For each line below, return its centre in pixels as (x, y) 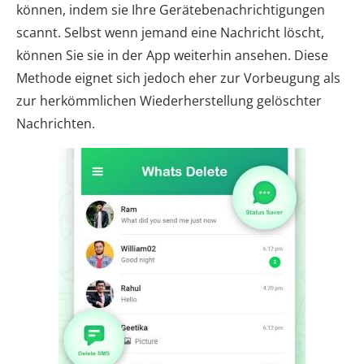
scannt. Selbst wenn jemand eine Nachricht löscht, (170, 32)
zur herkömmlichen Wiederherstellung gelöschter (169, 100)
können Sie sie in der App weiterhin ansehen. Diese (172, 55)
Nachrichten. (56, 123)
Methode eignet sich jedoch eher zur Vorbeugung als (178, 78)
